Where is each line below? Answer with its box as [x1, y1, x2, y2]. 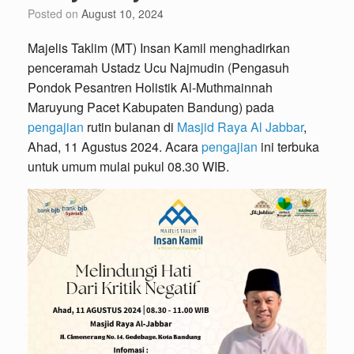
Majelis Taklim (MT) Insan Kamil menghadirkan [28, 38, 290, 57]
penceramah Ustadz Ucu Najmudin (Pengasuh [28, 58, 289, 77]
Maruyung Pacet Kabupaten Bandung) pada [28, 97, 274, 116]
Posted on [35, 5, 81, 21]
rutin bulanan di [84, 117, 177, 136]
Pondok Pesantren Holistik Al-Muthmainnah [28, 77, 273, 96]
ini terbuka [258, 137, 319, 156]
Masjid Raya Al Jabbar [177, 117, 303, 136]
